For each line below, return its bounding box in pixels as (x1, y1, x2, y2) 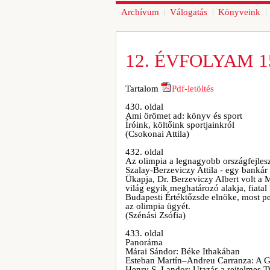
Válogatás (170, 7, 207, 17)
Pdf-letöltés (172, 84, 214, 93)
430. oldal (125, 102, 163, 111)
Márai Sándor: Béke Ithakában (125, 246, 240, 256)
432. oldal (125, 147, 163, 157)
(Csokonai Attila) (125, 129, 189, 139)
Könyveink (218, 7, 260, 17)
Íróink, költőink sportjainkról (125, 120, 234, 130)
